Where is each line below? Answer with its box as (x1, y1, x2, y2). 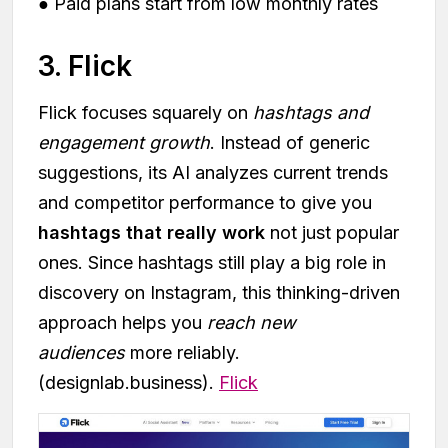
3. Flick (38, 48, 132, 83)
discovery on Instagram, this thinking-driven (38, 281, 400, 303)
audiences (38, 341, 125, 363)
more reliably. (125, 341, 240, 363)
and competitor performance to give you (38, 191, 372, 213)
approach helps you (38, 311, 207, 333)
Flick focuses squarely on (38, 101, 253, 123)
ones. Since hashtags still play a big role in (38, 251, 386, 273)
